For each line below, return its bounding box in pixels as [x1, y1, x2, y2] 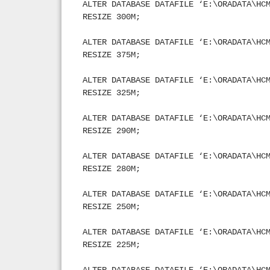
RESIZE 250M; [83, 202, 140, 212]
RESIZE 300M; [83, 12, 140, 22]
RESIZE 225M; [83, 240, 140, 250]
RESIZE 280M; [83, 164, 140, 174]
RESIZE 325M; [83, 88, 140, 98]
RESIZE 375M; [83, 50, 140, 60]
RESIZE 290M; [83, 126, 140, 136]
